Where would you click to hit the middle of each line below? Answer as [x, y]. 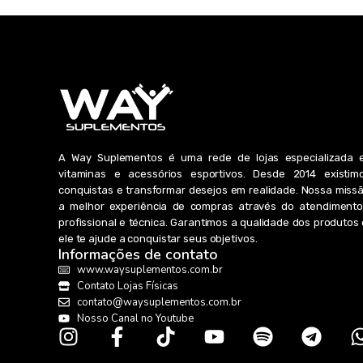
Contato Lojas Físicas [127, 286]
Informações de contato [138, 254]
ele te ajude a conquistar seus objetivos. [158, 238]
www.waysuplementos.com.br [149, 269]
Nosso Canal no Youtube [135, 318]
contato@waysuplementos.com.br [159, 302]
